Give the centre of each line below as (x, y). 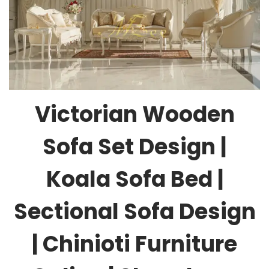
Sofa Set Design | (134, 147)
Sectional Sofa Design (134, 212)
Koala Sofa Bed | (134, 180)
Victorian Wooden (134, 115)
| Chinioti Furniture (134, 244)
